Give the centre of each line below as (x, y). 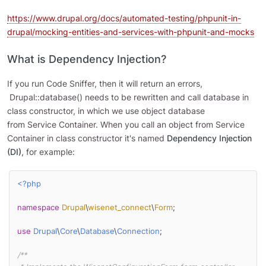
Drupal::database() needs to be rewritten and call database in (128, 97)
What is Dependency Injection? (87, 59)
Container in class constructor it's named (87, 138)
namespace (38, 208)
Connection (138, 232)
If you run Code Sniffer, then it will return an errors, (105, 83)
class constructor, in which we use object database (106, 110)
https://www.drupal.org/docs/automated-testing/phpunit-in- (124, 18)
